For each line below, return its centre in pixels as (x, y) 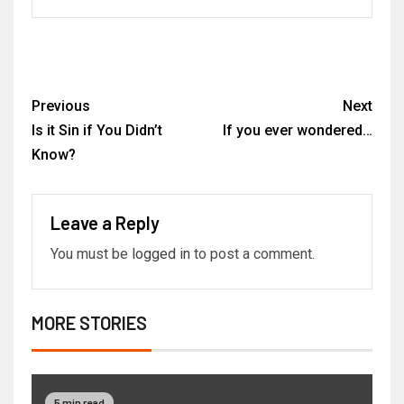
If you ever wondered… (298, 131)
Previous (61, 106)
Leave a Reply (105, 223)
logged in (161, 254)
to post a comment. (252, 254)
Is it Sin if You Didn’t (97, 131)
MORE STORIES (89, 323)
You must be (91, 254)
